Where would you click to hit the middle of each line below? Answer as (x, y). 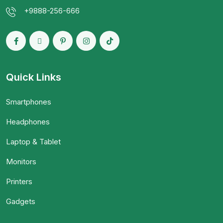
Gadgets (21, 202)
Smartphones (29, 102)
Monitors (21, 162)
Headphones (28, 122)
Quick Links (34, 77)
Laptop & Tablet (33, 142)
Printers (19, 182)
